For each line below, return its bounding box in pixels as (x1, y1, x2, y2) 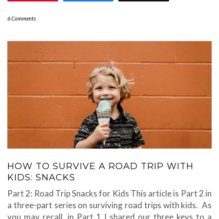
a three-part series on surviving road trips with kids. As (7, 200, 212, 211)
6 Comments (7, 15, 36, 22)
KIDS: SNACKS (7, 172, 75, 183)
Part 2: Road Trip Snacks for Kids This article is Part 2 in (7, 188, 212, 199)
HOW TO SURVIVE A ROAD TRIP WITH (7, 161, 194, 172)
